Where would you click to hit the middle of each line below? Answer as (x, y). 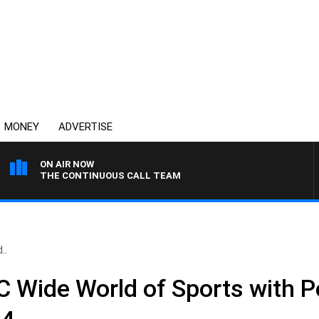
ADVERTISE (85, 127)
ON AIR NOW (67, 164)
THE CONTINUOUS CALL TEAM (110, 176)
